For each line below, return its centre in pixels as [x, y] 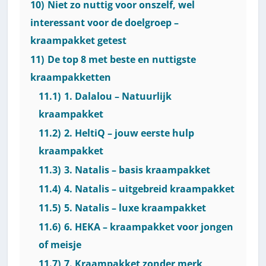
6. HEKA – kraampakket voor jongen [149, 227]
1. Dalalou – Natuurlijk [118, 96]
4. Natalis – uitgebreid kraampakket [150, 189]
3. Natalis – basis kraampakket [137, 170]
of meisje [60, 244]
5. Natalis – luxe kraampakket [135, 208]
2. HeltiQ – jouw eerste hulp [129, 133]
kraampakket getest [79, 40]
